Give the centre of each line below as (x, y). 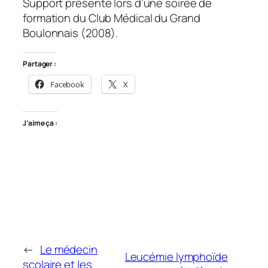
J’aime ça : (40, 123)
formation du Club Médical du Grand (112, 18)
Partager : (39, 63)
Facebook (67, 84)
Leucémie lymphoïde (176, 257)
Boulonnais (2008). (71, 33)
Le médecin (68, 249)
